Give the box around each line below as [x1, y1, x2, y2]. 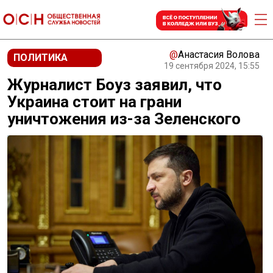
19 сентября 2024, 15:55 [164, 61, 260, 71]
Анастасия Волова [178, 49, 260, 60]
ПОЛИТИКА [13, 52, 68, 63]
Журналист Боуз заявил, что [7, 76, 222, 94]
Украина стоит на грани [7, 93, 182, 111]
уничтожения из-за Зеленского [7, 110, 241, 128]
